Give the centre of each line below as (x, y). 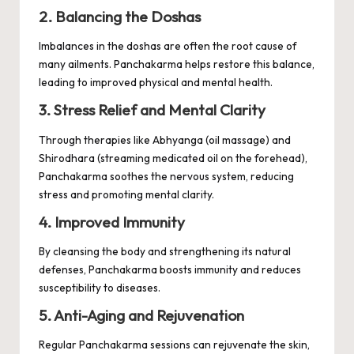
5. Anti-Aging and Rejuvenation (141, 315)
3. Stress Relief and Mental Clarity (152, 110)
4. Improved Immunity (112, 222)
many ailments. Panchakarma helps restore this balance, (177, 64)
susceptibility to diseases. (100, 287)
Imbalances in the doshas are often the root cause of (168, 46)
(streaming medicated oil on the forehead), (201, 158)
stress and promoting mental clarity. (126, 194)
